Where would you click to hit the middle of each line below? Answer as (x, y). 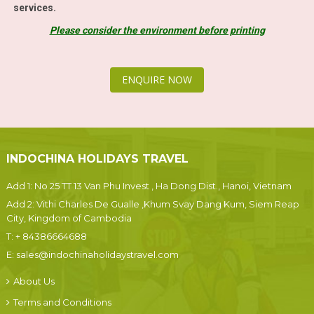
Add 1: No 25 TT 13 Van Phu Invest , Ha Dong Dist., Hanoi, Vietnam (149, 186)
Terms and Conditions (62, 302)
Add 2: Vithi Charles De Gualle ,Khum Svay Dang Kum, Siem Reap (152, 204)
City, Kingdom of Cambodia (69, 218)
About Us (34, 281)
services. (34, 8)
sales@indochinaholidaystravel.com (97, 254)
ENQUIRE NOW (157, 80)
